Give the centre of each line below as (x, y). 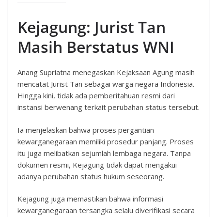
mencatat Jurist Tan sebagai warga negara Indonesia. (106, 84)
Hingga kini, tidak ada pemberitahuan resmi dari (96, 96)
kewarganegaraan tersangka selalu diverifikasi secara (106, 210)
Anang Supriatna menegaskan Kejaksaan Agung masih (106, 72)
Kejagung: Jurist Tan (92, 27)
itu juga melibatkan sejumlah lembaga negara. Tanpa (104, 153)
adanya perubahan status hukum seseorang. (91, 176)
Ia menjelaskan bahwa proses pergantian (86, 130)
